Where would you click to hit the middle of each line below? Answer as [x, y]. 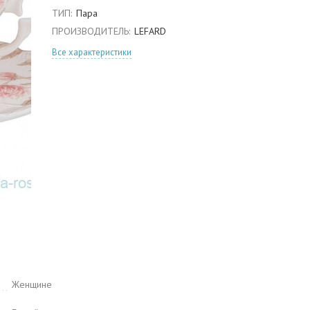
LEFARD [150, 31]
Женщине [32, 284]
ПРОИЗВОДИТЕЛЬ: [91, 31]
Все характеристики [92, 52]
